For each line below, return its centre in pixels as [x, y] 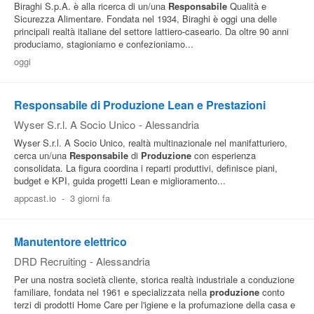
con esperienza [224, 155]
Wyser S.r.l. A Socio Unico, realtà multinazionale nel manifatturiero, [151, 143]
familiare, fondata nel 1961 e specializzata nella [112, 292]
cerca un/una [42, 155]
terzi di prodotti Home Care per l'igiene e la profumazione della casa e [155, 305]
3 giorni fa [90, 198]
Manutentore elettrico [70, 241]
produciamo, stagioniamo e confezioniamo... [104, 44]
